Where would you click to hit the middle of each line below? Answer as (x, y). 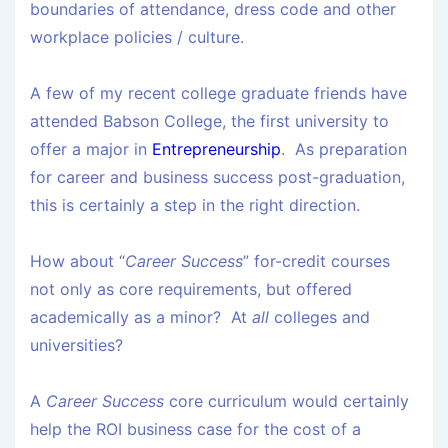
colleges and (319, 317)
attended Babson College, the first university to (209, 121)
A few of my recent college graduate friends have (218, 93)
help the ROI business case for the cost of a (195, 429)
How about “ (77, 261)
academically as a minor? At (141, 317)
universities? (76, 345)
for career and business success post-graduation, (217, 177)
